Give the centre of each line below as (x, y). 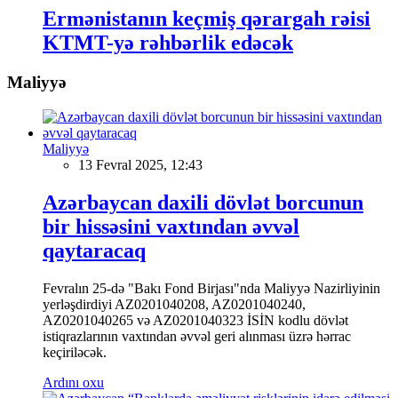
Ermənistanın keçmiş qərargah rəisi (207, 19)
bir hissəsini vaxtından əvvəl (171, 226)
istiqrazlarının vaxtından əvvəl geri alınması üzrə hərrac (197, 336)
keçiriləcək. (75, 352)
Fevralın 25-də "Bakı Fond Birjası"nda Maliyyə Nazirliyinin (211, 288)
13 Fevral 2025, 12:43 (140, 165)
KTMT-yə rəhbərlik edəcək (168, 43)
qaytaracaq (94, 250)
